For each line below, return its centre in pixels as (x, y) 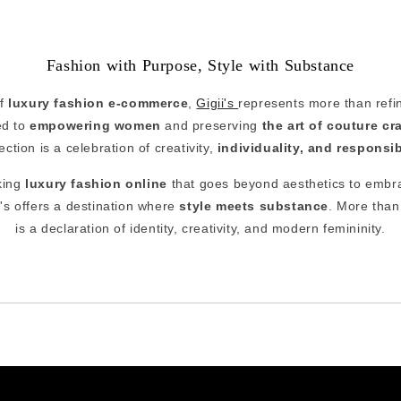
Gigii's (218, 103)
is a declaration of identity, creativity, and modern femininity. (200, 228)
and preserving (211, 126)
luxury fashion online (96, 183)
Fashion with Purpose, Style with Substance (200, 66)
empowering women (95, 126)
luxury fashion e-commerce (98, 103)
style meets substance (254, 205)
